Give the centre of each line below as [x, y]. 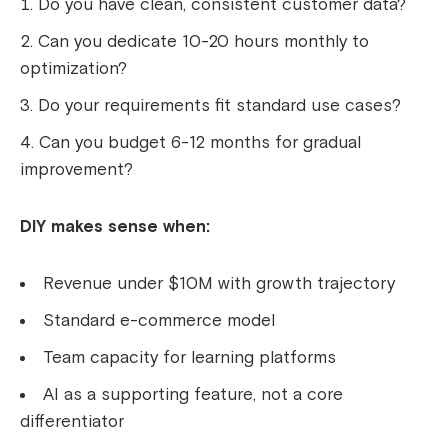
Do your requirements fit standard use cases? [219, 106]
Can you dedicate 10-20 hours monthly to [203, 42]
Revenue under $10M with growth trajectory [219, 284]
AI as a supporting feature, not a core [193, 395]
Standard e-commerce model [159, 321]
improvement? [76, 170]
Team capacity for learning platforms [189, 358]
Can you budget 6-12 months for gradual [200, 143]
